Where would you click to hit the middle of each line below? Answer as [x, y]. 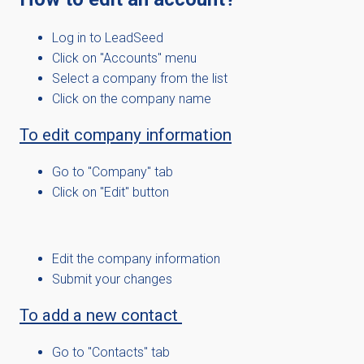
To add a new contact [101, 315]
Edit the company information [136, 259]
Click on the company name [132, 99]
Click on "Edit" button [110, 192]
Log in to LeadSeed [108, 38]
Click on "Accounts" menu [124, 58]
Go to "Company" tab [113, 172]
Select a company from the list [140, 78]
